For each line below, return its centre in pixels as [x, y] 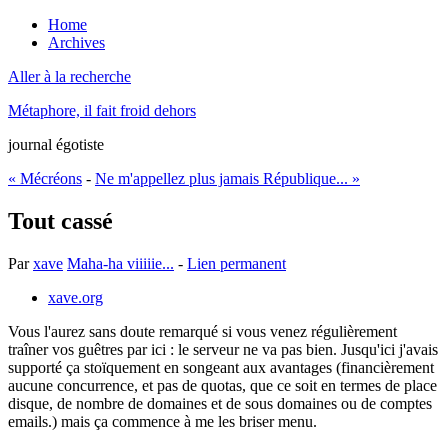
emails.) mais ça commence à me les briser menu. [162, 421]
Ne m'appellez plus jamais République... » [227, 178]
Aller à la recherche [69, 76]
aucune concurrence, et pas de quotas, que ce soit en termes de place [222, 385]
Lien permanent [236, 263]
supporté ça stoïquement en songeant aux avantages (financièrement [221, 367]
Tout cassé [60, 220]
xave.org [75, 297]
